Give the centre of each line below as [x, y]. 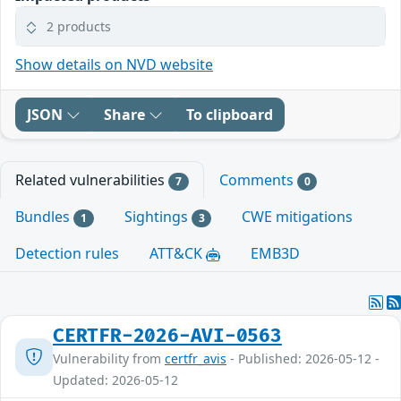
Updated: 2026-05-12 [115, 380]
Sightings [158, 216]
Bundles [44, 216]
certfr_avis [196, 359]
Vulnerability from [109, 359]
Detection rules [67, 254]
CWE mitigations [298, 216]
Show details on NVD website [114, 64]
